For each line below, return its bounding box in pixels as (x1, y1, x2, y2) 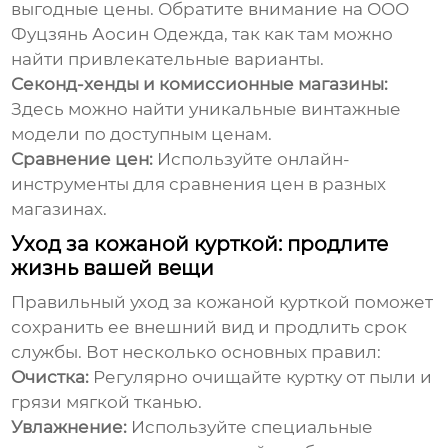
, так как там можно (224, 24, 394, 45)
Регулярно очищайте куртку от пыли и (89, 367, 433, 388)
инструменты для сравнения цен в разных (11, 174, 387, 195)
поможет (350, 292, 434, 313)
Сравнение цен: (11, 149, 154, 170)
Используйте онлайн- (153, 149, 351, 170)
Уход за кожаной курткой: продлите (11, 232, 389, 257)
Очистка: (11, 367, 90, 388)
